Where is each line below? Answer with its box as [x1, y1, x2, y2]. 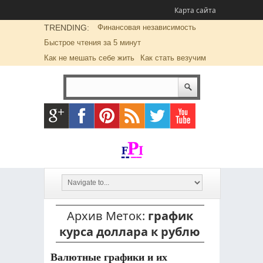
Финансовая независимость [97, 23, 196, 32]
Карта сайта [174, 5, 216, 15]
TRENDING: [43, 23, 89, 32]
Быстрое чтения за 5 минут [43, 38, 141, 47]
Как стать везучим [140, 53, 206, 62]
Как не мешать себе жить [43, 53, 134, 62]
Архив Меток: [66, 208, 148, 224]
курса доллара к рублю [59, 224, 200, 240]
